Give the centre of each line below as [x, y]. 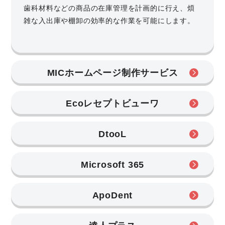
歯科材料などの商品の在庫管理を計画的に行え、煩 [109, 8]
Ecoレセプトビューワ [113, 103]
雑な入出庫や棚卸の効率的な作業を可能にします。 [109, 20]
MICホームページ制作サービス [113, 73]
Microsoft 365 [113, 164]
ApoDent [113, 195]
